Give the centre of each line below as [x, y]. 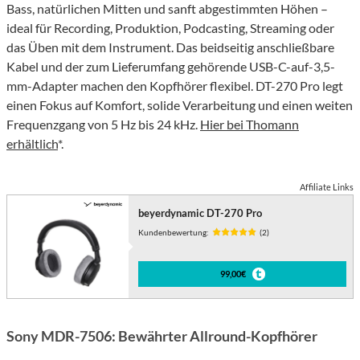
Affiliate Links [327, 186]
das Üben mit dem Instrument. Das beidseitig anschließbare [170, 47]
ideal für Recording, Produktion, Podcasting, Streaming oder [170, 27]
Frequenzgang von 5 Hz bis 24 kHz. [103, 124]
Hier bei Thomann [250, 124]
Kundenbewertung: [174, 232]
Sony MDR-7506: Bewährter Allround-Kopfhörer [162, 335]
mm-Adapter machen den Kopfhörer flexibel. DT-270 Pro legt [175, 85]
